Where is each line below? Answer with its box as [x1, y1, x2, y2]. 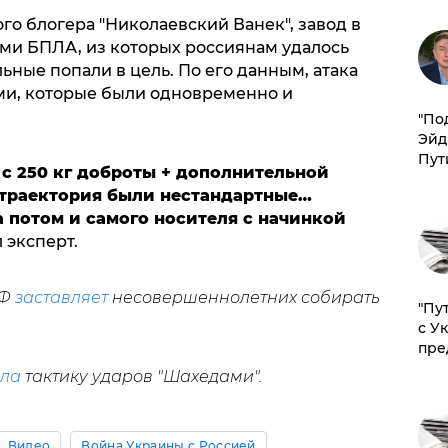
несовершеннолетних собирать [107, 287, 380, 307]
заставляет [14, 287, 108, 307]
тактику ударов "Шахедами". [20, 366, 262, 386]
